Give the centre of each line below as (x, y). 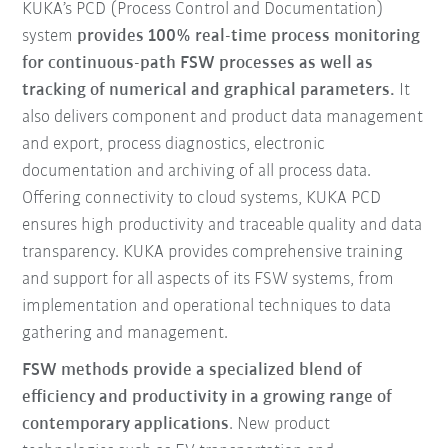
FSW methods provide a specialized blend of (192, 370)
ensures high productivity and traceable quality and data (222, 225)
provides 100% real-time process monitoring (249, 36)
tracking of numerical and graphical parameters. (209, 90)
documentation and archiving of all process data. (197, 171)
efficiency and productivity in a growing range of (207, 397)
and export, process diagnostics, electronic (174, 144)
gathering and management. (125, 333)
